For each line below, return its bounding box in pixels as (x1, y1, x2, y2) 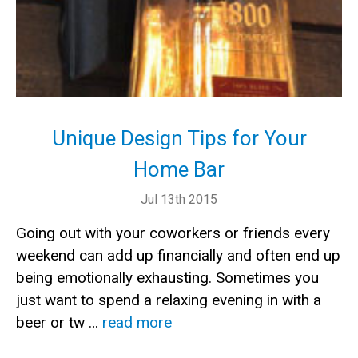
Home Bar (133, 157, 225, 182)
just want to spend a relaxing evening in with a (16, 291, 321, 310)
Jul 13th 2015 (141, 192, 217, 208)
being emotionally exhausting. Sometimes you (16, 268, 319, 288)
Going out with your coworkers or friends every (16, 224, 330, 243)
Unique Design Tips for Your (51, 126, 307, 151)
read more (102, 313, 172, 332)
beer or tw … (16, 313, 102, 332)
